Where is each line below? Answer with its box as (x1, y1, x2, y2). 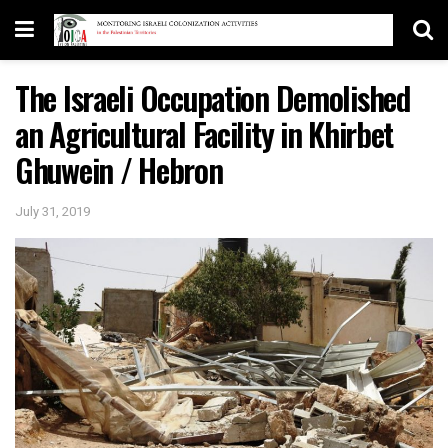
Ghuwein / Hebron (15, 146, 223, 193)
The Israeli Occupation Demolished (15, 74, 410, 121)
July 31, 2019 (15, 201, 90, 221)
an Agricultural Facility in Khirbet (15, 110, 394, 157)
